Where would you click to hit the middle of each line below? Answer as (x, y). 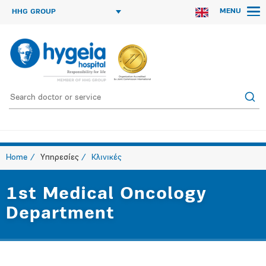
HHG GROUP (34, 12)
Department (60, 214)
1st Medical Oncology (106, 194)
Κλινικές (106, 158)
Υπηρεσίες (59, 158)
